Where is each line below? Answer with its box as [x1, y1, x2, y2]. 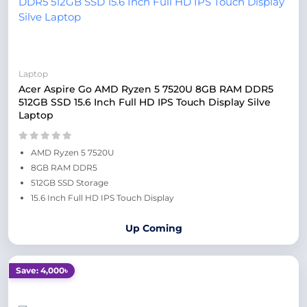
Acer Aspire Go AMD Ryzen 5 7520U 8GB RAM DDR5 [19, 83, 273, 95]
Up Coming [125, 222, 182, 234]
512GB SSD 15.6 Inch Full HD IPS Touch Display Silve [19, 96, 271, 108]
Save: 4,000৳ [16, 265, 68, 275]
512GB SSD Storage [31, 177, 108, 188]
